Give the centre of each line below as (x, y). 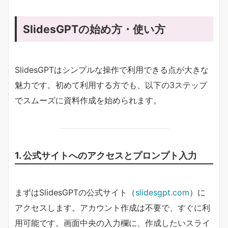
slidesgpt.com (162, 192)
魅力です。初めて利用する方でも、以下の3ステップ (111, 85)
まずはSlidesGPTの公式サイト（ (75, 192)
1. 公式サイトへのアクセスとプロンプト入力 (106, 155)
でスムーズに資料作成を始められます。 (88, 100)
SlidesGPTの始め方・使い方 (94, 29)
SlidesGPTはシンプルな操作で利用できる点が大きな (112, 69)
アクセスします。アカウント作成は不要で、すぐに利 (112, 207)
